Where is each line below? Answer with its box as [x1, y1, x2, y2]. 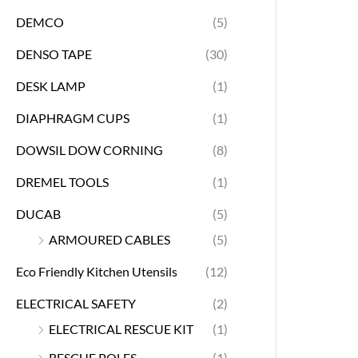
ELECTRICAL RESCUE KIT [49, 320, 193, 336]
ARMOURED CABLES [49, 231, 170, 247]
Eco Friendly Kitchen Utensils [16, 263, 177, 279]
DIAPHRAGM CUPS [16, 109, 129, 125]
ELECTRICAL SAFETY [16, 295, 136, 311]
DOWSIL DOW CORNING [16, 141, 163, 157]
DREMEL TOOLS [16, 173, 109, 189]
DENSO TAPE [16, 46, 92, 62]
